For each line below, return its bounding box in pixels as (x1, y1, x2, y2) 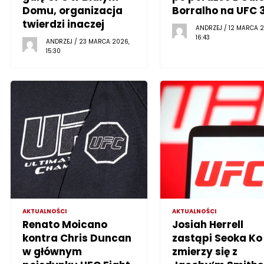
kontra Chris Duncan (22, 230, 132, 245)
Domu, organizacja (22, 3, 123, 18)
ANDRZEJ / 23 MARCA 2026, (46, 37, 130, 46)
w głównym (22, 244, 82, 259)
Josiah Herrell (171, 217, 243, 232)
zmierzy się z (171, 244, 237, 259)
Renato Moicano (22, 217, 108, 232)
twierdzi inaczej (22, 16, 105, 31)
